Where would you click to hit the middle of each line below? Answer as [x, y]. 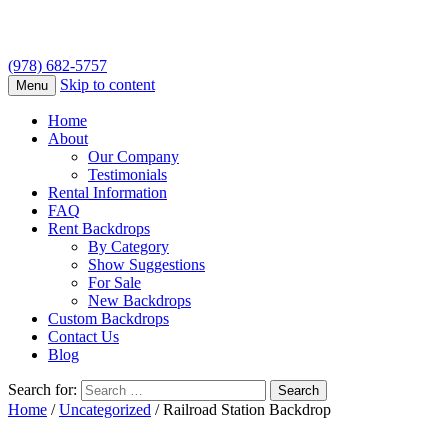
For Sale [114, 283]
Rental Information [107, 193]
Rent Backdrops [99, 229]
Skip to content [107, 85]
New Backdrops [139, 301]
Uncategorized [105, 410]
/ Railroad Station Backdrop [241, 410]
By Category [128, 247]
